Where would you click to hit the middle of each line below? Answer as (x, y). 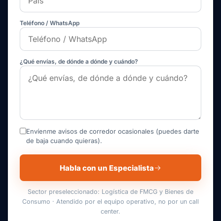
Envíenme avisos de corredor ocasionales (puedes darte (113, 131)
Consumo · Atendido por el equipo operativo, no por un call (110, 202)
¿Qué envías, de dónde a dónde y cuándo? (79, 61)
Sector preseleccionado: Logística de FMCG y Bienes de (110, 192)
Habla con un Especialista (107, 168)
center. (110, 211)
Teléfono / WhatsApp (50, 23)
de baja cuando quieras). (64, 141)
